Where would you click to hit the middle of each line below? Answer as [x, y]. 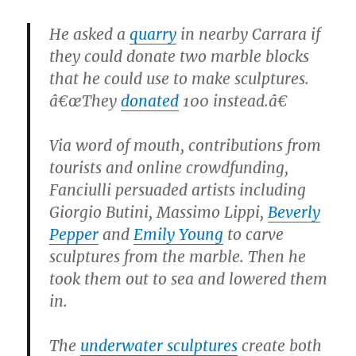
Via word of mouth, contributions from [186, 145]
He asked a [90, 34]
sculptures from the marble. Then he [178, 256]
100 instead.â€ [234, 101]
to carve [254, 234]
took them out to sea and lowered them [189, 279]
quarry [153, 34]
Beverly [294, 212]
